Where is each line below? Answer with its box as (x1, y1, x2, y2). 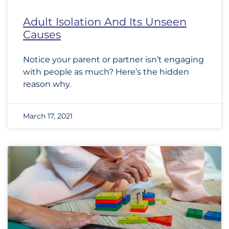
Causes (23, 28, 61, 41)
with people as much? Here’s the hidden (23, 67, 189, 77)
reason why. (23, 79, 71, 89)
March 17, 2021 (23, 111, 73, 121)
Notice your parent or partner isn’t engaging (23, 55, 204, 64)
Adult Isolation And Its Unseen (23, 15, 187, 28)
